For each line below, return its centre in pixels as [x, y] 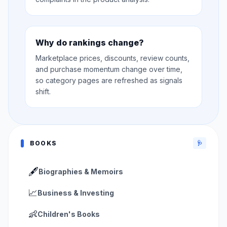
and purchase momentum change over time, [109, 69]
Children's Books [69, 214]
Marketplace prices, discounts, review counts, [112, 58]
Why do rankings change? [90, 43]
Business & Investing [76, 193]
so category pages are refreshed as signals [109, 80]
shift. [43, 91]
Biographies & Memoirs [81, 172]
